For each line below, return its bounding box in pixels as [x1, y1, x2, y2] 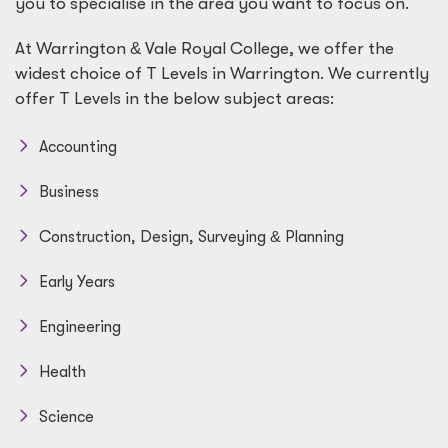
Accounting [39, 138, 117, 156]
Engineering [39, 318, 121, 336]
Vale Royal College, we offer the [141, 39, 394, 58]
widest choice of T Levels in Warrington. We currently [15, 64, 429, 83]
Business [39, 183, 99, 201]
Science [39, 408, 94, 426]
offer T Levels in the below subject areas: [15, 89, 334, 108]
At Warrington [15, 39, 130, 58]
